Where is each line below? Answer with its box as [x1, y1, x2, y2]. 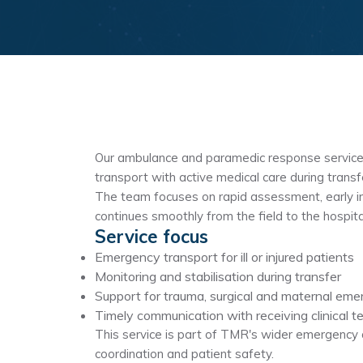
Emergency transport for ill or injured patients [95, 249, 354, 265]
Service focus [95, 225, 208, 248]
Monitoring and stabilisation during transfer [95, 268, 341, 284]
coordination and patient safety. [95, 346, 274, 361]
